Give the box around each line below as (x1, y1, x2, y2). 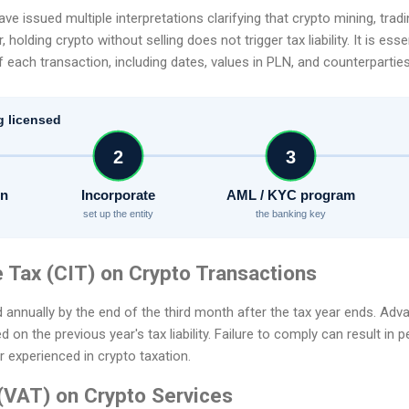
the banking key (255, 208, 327, 220)
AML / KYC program (225, 188, 356, 204)
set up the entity (82, 208, 154, 220)
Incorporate (81, 188, 155, 204)
